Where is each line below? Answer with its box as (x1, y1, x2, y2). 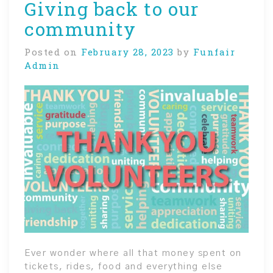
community (24, 16, 136, 41)
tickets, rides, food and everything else (24, 261, 222, 271)
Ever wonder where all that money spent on (24, 248, 242, 258)
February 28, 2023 (81, 45, 174, 58)
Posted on (24, 45, 81, 58)
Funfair (193, 45, 235, 58)
